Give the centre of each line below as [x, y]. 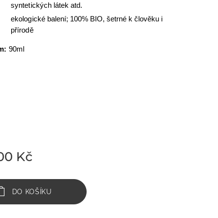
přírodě [22, 30]
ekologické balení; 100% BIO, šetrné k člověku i [87, 19]
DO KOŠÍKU [32, 192]
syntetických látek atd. [46, 5]
